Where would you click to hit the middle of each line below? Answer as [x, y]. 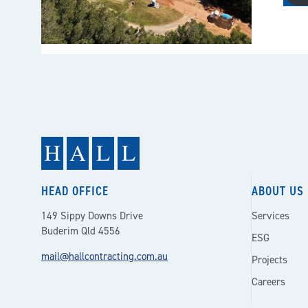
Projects [270, 260]
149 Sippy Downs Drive [92, 216]
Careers [269, 282]
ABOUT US [278, 191]
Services [271, 216]
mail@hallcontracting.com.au [104, 256]
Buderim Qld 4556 [81, 231]
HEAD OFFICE [75, 191]
